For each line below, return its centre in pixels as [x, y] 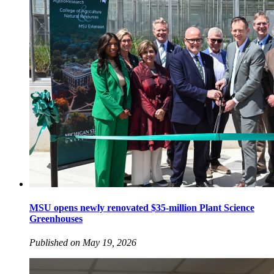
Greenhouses [56, 219]
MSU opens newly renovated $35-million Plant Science [142, 208]
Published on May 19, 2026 [83, 243]
